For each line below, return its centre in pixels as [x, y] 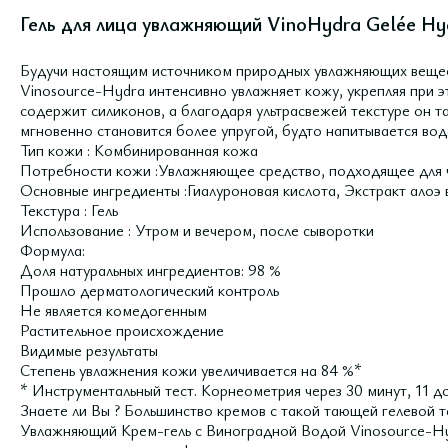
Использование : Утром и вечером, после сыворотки [197, 230]
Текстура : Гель [69, 210]
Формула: [52, 250]
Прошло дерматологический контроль [149, 290]
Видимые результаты [89, 350]
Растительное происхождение [122, 330]
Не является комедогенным [113, 310]
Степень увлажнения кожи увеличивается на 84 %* [191, 370]
